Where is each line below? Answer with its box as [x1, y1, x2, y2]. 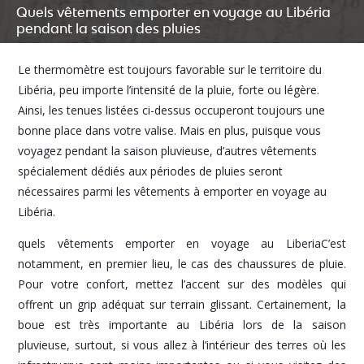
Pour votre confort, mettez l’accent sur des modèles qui [18, 276, 346, 292]
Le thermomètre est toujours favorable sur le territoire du [18, 62, 323, 78]
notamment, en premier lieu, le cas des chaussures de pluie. [18, 256, 346, 272]
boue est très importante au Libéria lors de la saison [18, 317, 346, 333]
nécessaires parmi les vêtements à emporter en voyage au [18, 184, 327, 200]
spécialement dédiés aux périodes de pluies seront [18, 163, 284, 180]
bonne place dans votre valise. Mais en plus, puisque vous [18, 123, 322, 139]
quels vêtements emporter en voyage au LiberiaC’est [18, 236, 346, 252]
